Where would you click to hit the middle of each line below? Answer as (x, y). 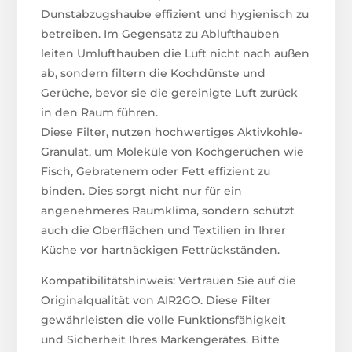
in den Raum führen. (100, 112)
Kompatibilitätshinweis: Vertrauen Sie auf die (169, 280)
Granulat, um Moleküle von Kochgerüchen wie (173, 151)
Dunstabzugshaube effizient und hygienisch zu (175, 14)
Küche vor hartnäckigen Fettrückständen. (161, 249)
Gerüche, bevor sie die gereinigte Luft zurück (170, 92)
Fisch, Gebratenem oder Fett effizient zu (156, 171)
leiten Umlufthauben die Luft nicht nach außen (176, 53)
